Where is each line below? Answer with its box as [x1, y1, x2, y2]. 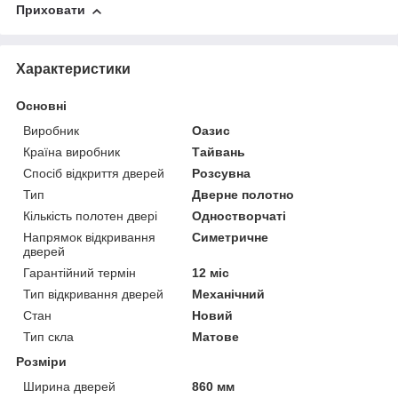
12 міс [192, 265, 230, 280]
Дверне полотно [192, 187, 295, 202]
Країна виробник [23, 144, 120, 159]
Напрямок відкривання [23, 229, 155, 244]
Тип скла [23, 329, 74, 344]
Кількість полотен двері [23, 208, 157, 223]
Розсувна [192, 165, 251, 180]
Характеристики [16, 60, 131, 76]
